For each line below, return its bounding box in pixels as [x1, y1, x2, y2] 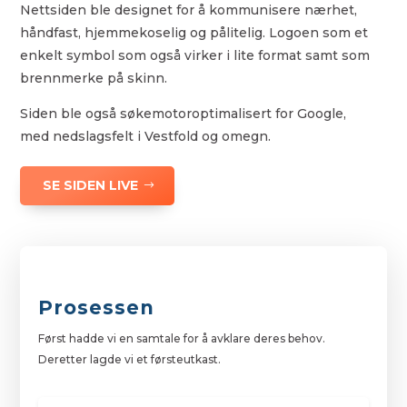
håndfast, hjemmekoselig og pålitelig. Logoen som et [20, 24, 369, 41]
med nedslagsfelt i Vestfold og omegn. [20, 127, 272, 144]
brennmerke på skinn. [20, 69, 168, 86]
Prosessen [38, 295, 155, 319]
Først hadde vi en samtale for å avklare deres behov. [38, 331, 326, 345]
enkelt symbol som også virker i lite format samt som [20, 46, 371, 64]
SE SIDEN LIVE [43, 176, 139, 194]
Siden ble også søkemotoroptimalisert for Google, [20, 104, 347, 122]
